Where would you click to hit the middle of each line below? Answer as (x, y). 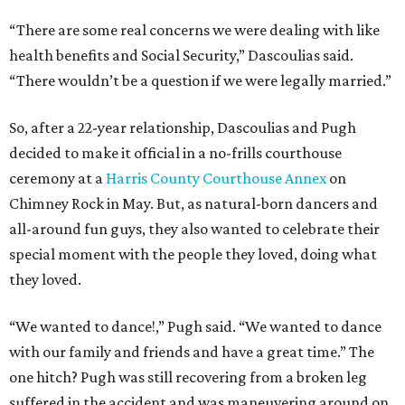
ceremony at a (57, 179)
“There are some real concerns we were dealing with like (194, 30)
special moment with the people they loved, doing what (193, 254)
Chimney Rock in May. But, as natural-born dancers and (193, 204)
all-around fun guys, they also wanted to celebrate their (194, 229)
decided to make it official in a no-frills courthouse (175, 153)
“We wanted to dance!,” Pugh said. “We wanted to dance (195, 327)
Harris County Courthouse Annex (216, 179)
